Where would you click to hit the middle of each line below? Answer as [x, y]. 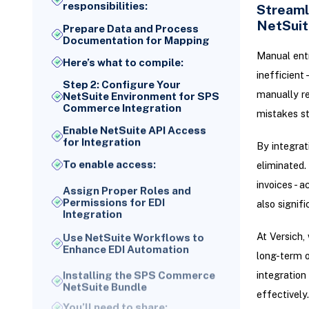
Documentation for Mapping [137, 40]
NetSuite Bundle [105, 278]
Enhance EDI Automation [126, 243]
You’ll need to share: [116, 300]
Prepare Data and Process [131, 28]
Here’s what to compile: [123, 62]
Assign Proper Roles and [127, 186]
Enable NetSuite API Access [135, 130]
